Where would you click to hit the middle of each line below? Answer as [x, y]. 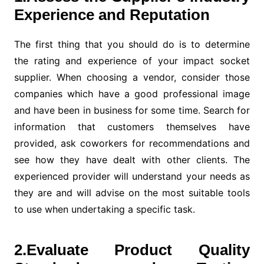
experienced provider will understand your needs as [132, 176]
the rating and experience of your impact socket [132, 61]
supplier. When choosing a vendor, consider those [132, 77]
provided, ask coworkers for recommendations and [132, 143]
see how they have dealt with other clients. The [132, 160]
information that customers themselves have [132, 127]
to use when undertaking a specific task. [104, 209]
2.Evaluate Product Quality [132, 250]
